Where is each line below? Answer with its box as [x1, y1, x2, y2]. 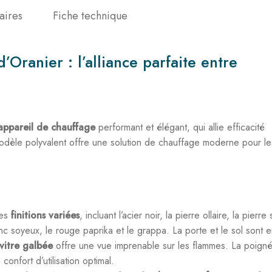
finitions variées [11, 208, 80, 222]
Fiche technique [53, 8, 127, 24]
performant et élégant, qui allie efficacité [95, 120, 265, 134]
